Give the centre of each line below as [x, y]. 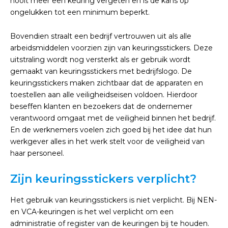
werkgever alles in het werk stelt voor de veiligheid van [107, 141]
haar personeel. [37, 153]
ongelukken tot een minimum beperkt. [80, 12]
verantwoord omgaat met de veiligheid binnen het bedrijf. [113, 118]
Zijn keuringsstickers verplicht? [103, 179]
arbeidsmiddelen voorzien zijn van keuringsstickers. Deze [111, 48]
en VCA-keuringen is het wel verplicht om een [92, 212]
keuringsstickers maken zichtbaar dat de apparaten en [107, 83]
